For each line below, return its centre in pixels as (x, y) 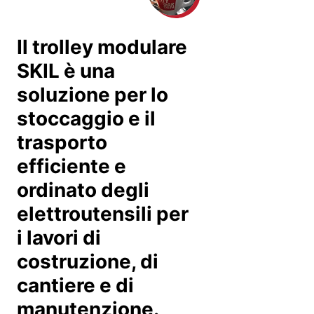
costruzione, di (88, 261)
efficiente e (71, 166)
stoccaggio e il (86, 118)
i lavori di (59, 237)
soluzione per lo (93, 94)
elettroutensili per (103, 213)
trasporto (62, 142)
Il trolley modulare (102, 47)
